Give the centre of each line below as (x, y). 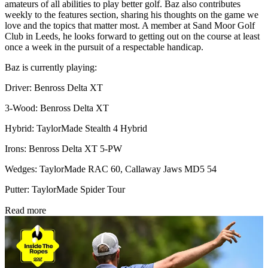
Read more (25, 211)
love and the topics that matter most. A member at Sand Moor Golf (130, 26)
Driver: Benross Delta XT (54, 88)
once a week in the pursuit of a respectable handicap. (104, 47)
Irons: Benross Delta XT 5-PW (63, 149)
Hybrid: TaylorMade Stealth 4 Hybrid (76, 129)
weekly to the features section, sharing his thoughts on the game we (132, 15)
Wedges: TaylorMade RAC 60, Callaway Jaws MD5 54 (111, 169)
